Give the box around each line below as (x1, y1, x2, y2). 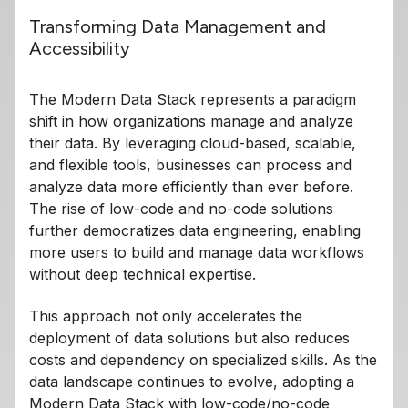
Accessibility (29, 36, 130, 59)
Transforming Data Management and (29, 15, 326, 37)
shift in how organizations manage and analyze (29, 111, 353, 130)
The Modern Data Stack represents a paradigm (29, 89, 356, 108)
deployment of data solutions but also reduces (29, 328, 350, 347)
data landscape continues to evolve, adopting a (29, 372, 354, 391)
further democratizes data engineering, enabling (29, 220, 361, 240)
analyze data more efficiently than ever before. (29, 177, 353, 196)
